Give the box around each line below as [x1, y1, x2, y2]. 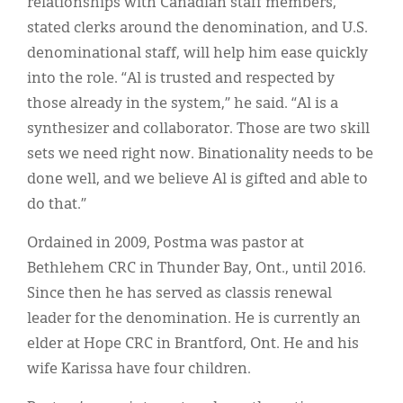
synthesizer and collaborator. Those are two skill [27, 121, 370, 137]
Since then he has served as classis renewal [27, 286, 332, 301]
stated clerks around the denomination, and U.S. [27, 21, 368, 36]
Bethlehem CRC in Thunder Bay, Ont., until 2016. [27, 261, 366, 276]
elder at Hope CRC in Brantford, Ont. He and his [27, 336, 359, 352]
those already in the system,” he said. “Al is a [27, 96, 338, 112]
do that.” [27, 197, 90, 212]
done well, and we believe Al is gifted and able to [27, 172, 368, 187]
